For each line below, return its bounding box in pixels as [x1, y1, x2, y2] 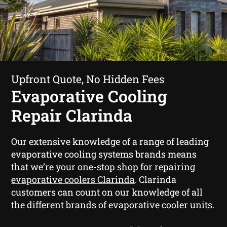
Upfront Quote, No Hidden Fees [11, 71, 165, 86]
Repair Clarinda [11, 104, 133, 126]
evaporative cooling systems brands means [11, 147, 197, 160]
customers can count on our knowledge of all [11, 185, 203, 198]
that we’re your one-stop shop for [11, 160, 155, 173]
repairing [155, 160, 196, 173]
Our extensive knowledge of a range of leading [11, 135, 209, 147]
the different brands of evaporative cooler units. [11, 198, 215, 211]
